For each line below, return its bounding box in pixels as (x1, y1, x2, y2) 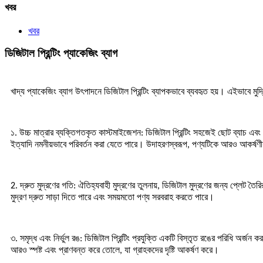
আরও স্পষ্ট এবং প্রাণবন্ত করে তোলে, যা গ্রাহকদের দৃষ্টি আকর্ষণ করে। (11, 245, 219, 255)
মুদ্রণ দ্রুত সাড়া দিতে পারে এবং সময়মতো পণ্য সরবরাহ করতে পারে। (11, 193, 214, 203)
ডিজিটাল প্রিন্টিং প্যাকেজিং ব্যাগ (5, 47, 117, 60)
